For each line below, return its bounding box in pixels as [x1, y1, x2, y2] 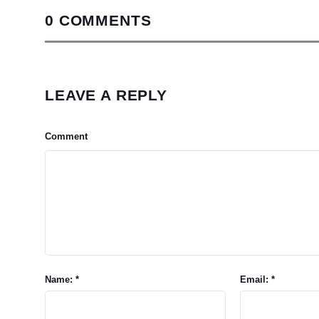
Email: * [239, 274, 275, 285]
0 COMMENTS [45, 12, 152, 28]
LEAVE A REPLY [45, 87, 167, 103]
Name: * [45, 274, 79, 285]
